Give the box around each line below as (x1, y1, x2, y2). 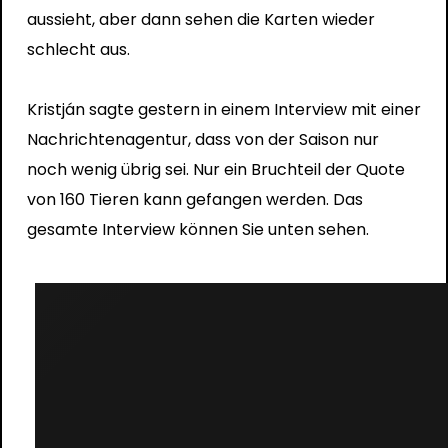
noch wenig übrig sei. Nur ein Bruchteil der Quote (26, 157, 405, 181)
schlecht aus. (26, 37, 130, 61)
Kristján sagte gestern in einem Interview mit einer (26, 97, 421, 121)
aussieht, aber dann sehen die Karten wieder (26, 7, 375, 31)
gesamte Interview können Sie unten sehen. (26, 217, 369, 241)
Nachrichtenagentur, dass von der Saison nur (26, 127, 379, 151)
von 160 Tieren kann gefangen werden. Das (26, 187, 363, 211)
